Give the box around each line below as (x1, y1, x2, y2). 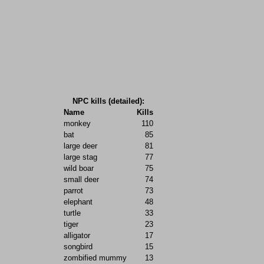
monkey (64, 119, 91, 128)
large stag (64, 153, 97, 162)
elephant (64, 197, 93, 207)
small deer (64, 175, 99, 184)
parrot (64, 186, 83, 196)
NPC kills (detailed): (72, 97, 144, 106)
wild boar (64, 164, 94, 173)
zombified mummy (64, 253, 127, 263)
